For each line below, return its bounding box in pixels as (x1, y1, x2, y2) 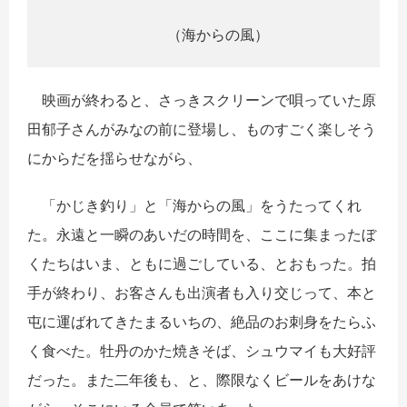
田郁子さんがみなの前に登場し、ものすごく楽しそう (27, 120, 376, 139)
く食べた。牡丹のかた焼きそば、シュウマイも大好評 (27, 342, 376, 361)
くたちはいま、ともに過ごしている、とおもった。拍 (27, 254, 376, 273)
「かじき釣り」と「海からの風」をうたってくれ (27, 196, 362, 215)
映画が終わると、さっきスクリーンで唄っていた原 (27, 91, 376, 110)
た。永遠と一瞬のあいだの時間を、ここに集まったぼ (27, 225, 376, 244)
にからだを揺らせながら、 (27, 149, 202, 168)
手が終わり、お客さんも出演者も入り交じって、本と (27, 283, 376, 303)
